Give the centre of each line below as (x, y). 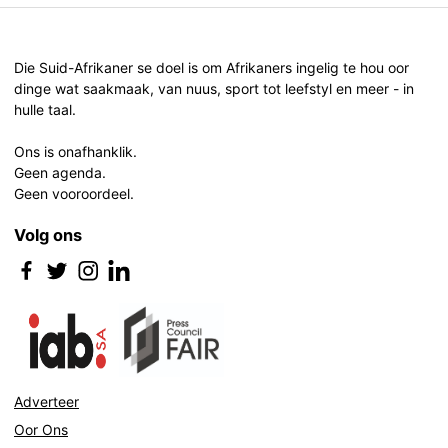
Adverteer (46, 401)
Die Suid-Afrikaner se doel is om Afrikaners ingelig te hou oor (211, 67)
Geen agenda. (60, 172)
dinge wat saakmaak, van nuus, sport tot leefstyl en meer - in (214, 88)
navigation (77, 52)
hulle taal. (45, 109)
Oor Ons (41, 429)
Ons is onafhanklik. (75, 151)
